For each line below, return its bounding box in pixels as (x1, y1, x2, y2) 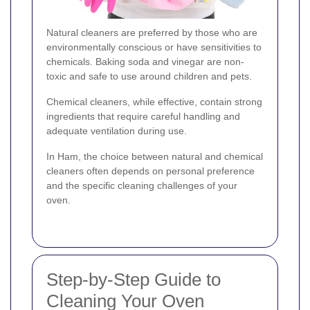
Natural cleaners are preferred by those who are (46, 26, 257, 38)
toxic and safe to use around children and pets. (46, 70, 252, 82)
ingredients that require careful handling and (46, 110, 240, 122)
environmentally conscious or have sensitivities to (46, 41, 262, 53)
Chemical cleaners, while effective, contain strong (46, 95, 262, 107)
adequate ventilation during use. (46, 125, 187, 136)
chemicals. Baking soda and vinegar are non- (46, 55, 244, 67)
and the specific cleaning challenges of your (46, 179, 237, 191)
